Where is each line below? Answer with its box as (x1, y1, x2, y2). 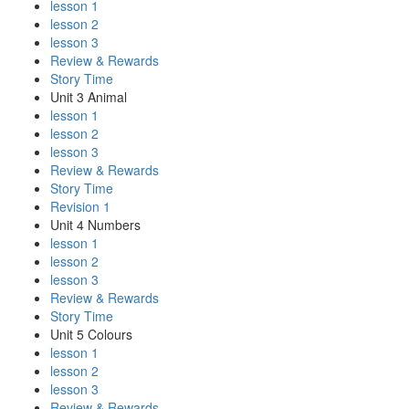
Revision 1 (50, 197, 110, 216)
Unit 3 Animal (50, 88, 127, 107)
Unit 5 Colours (50, 325, 132, 344)
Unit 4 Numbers (50, 215, 141, 235)
